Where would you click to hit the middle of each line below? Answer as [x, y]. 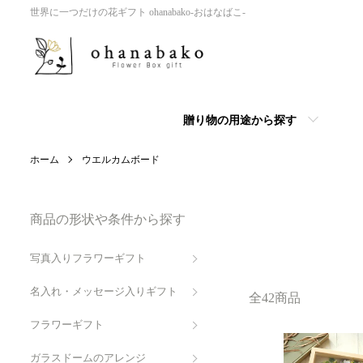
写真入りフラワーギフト [88, 258]
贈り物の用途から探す [239, 119]
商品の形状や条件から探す [108, 219]
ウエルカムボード [121, 160]
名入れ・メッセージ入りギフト [104, 292]
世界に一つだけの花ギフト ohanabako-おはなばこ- [138, 12]
